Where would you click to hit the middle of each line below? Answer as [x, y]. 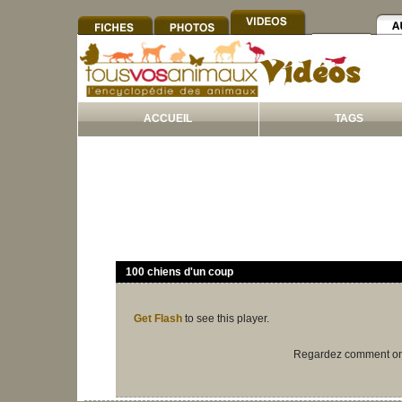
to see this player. [226, 319]
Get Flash [158, 319]
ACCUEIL [168, 118]
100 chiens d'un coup [177, 272]
